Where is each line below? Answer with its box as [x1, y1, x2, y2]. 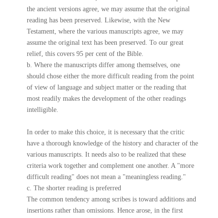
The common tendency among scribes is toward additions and [26, 196, 196, 203]
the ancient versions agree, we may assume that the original [26, 5, 190, 13]
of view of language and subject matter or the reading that [26, 84, 186, 91]
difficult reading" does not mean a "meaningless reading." [26, 173, 186, 181]
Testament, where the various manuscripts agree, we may [26, 28, 183, 35]
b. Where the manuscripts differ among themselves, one [26, 61, 180, 69]
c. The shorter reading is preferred [26, 184, 121, 192]
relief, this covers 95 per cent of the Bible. [26, 50, 144, 57]
